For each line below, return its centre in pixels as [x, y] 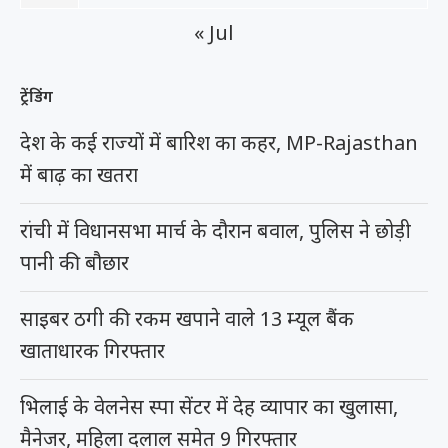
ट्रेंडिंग [36, 95]
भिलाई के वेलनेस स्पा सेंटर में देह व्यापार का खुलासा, [209, 406]
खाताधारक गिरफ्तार [92, 350]
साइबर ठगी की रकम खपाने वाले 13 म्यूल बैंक [187, 318]
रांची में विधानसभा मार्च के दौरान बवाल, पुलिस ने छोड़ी [215, 230]
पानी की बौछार [74, 262]
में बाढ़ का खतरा [79, 174]
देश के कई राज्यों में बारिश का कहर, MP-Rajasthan [219, 142]
